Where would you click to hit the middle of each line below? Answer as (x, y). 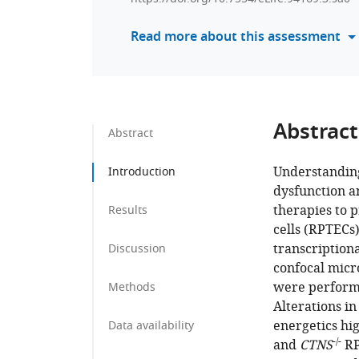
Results (128, 210)
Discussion (137, 249)
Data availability (151, 326)
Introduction (142, 172)
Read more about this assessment (236, 38)
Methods (132, 287)
